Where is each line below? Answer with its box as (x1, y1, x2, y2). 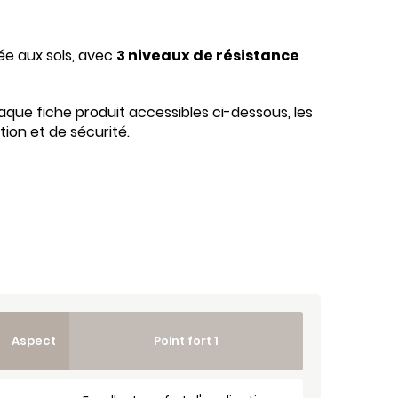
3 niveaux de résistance (116, 45, 299, 66)
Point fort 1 (154, 332, 219, 349)
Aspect (12, 332, 56, 349)
